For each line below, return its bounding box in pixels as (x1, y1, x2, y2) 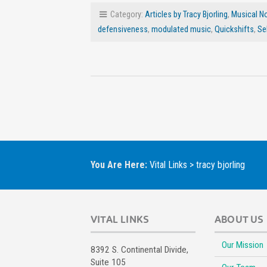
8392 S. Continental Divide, (91, 244, 188, 256)
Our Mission (222, 240, 263, 251)
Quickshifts (215, 24, 254, 35)
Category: (108, 10, 145, 20)
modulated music (151, 24, 211, 35)
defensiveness (98, 24, 148, 35)
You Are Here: (91, 159, 150, 170)
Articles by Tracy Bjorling (145, 10, 228, 20)
